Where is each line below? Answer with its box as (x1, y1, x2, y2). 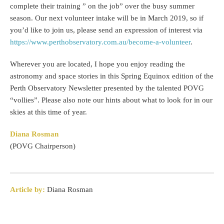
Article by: (10, 185, 45, 193)
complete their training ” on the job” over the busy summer (10, 2, 194, 10)
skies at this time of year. (10, 108, 87, 116)
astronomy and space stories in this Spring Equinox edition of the (10, 72, 213, 80)
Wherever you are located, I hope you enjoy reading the (10, 60, 185, 68)
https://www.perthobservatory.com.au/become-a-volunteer (10, 38, 190, 46)
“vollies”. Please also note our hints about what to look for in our (10, 96, 212, 104)
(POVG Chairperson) (10, 142, 75, 150)
